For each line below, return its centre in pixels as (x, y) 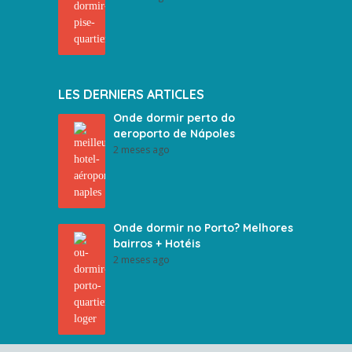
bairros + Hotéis (157, 244)
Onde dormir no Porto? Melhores (203, 228)
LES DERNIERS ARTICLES (131, 94)
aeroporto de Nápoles (174, 134)
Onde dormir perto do (174, 118)
